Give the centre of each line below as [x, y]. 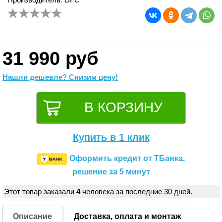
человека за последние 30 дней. [136, 191]
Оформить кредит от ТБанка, [127, 159]
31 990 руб [50, 58]
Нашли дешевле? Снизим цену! [60, 77]
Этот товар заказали [40, 191]
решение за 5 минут [111, 171]
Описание [32, 216]
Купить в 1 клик [111, 137]
